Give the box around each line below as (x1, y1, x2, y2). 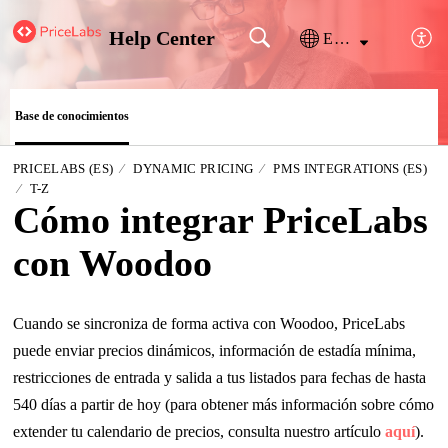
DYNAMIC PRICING (133, 160, 254, 176)
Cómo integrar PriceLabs (12, 198, 428, 241)
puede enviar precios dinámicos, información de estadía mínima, (12, 342, 416, 360)
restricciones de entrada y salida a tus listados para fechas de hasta (12, 369, 426, 387)
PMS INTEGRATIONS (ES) (273, 160, 428, 176)
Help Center (108, 27, 215, 49)
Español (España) (333, 29, 350, 47)
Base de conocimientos (15, 108, 129, 123)
